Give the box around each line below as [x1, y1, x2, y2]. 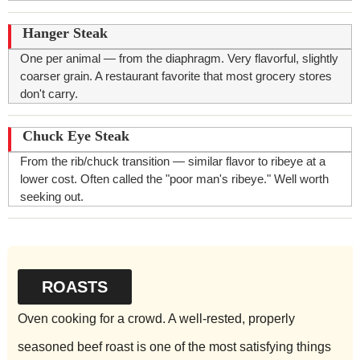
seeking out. [20, 190, 84, 204]
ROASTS [41, 278, 108, 297]
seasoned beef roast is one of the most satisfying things [17, 340, 331, 354]
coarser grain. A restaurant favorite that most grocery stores [20, 69, 332, 84]
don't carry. [20, 87, 78, 101]
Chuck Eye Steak [22, 128, 129, 145]
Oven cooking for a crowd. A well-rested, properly [17, 312, 295, 326]
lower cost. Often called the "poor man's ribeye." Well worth [20, 172, 329, 186]
